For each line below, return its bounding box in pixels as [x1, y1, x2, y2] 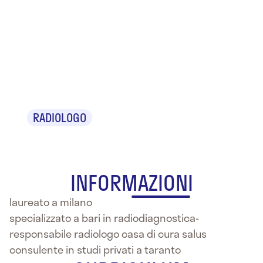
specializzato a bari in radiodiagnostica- [9, 210, 199, 226]
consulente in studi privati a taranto [9, 241, 181, 258]
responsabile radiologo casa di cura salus [9, 225, 207, 242]
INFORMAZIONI [70, 166, 193, 198]
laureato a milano [9, 194, 92, 210]
